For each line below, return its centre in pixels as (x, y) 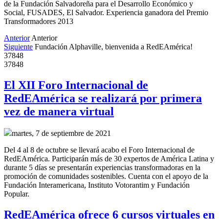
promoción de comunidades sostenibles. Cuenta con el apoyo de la (106, 176)
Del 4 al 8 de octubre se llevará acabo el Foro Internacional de (99, 150)
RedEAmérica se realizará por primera (103, 98)
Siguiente (18, 46)
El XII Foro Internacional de (76, 85)
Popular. (17, 194)
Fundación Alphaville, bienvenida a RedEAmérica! (114, 46)
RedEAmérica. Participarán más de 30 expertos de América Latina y (109, 158)
